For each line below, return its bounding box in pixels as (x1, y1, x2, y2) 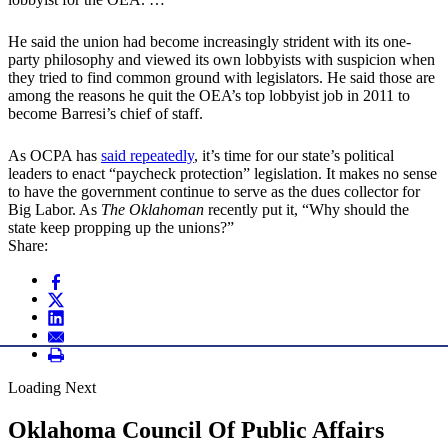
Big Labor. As (8, 201, 101, 219)
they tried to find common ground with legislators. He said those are (8, 69, 435, 87)
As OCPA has (8, 147, 101, 165)
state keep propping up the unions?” (8, 219, 234, 237)
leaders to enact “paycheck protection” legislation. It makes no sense (8, 165, 437, 183)
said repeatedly (101, 147, 194, 165)
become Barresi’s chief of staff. (8, 105, 203, 123)
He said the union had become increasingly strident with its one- (8, 33, 411, 51)
